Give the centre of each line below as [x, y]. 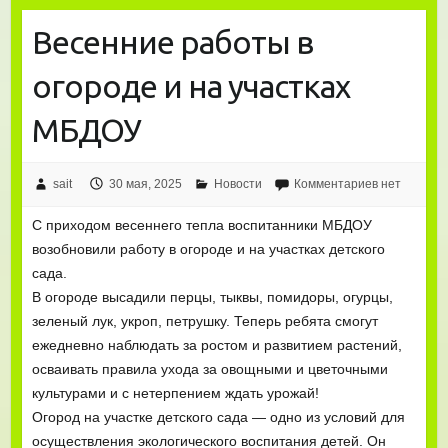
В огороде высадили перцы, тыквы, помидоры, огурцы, [212, 296]
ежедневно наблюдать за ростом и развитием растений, [216, 344]
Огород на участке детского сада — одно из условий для [218, 416]
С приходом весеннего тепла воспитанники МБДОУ [201, 224]
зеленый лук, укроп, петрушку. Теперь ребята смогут [204, 320]
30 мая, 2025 [145, 183]
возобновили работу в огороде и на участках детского [208, 248]
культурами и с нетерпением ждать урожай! [175, 392]
